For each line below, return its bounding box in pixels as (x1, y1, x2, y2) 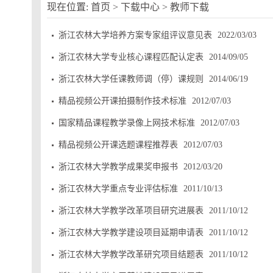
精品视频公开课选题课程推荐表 (58, 140, 179, 149)
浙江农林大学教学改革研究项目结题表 (58, 250, 204, 259)
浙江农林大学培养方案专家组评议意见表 (58, 30, 213, 40)
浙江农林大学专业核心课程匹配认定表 (58, 52, 204, 62)
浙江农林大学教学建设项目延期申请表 (58, 228, 204, 237)
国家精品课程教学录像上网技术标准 (58, 118, 196, 127)
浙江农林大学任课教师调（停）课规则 (58, 74, 204, 83)
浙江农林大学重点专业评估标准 (58, 184, 179, 193)
